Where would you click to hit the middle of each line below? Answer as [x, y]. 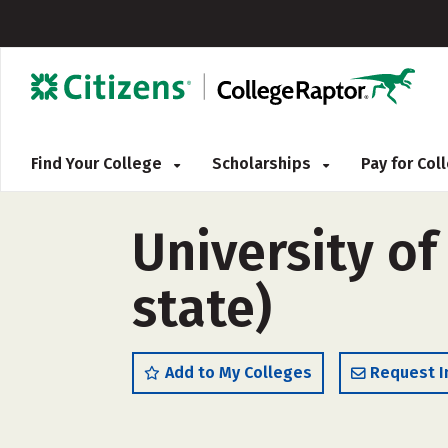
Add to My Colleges [238, 372]
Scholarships [263, 163]
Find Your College [98, 163]
